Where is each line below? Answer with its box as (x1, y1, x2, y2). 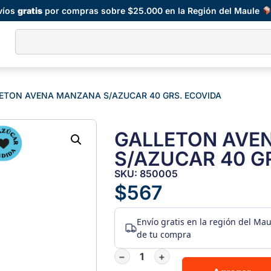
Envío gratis (136, 216, 184, 228)
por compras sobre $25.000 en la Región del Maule (42, 5, 263, 16)
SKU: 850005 (114, 168, 178, 180)
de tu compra (136, 229, 191, 241)
